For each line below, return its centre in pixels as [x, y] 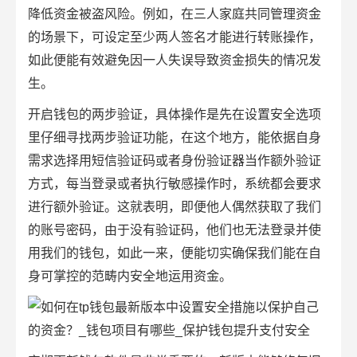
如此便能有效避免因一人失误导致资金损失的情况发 [175, 60]
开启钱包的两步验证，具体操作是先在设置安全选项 [175, 114]
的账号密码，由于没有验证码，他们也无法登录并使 [175, 230]
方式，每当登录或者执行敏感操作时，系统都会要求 [175, 184]
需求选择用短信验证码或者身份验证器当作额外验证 [175, 161]
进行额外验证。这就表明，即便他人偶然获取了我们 [175, 207]
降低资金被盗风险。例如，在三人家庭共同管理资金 [175, 14]
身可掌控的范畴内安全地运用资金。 [130, 276]
